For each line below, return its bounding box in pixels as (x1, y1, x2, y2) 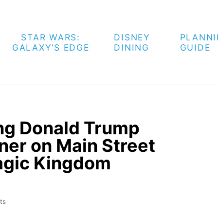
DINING (114, 42, 149, 53)
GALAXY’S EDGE (12, 42, 90, 53)
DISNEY (114, 32, 150, 42)
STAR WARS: (21, 32, 80, 42)
